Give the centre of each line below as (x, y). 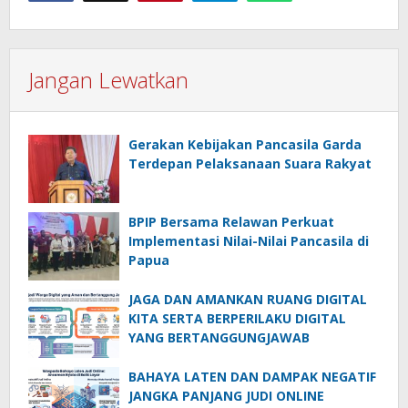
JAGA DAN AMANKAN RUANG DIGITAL (248, 300)
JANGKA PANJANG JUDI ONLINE (226, 396)
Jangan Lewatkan (108, 80)
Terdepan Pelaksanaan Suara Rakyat (250, 164)
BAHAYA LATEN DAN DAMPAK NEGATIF (252, 377)
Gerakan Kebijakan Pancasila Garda (245, 145)
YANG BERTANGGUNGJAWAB (219, 338)
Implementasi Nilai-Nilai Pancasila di (249, 241)
